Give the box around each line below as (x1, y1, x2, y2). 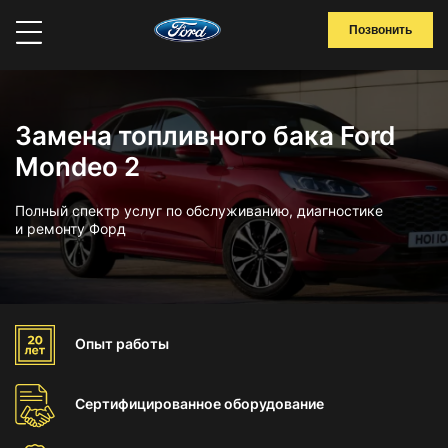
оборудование (224, 395, 324, 412)
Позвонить (349, 23, 412, 37)
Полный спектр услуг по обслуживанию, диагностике (15, 202, 383, 219)
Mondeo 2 (15, 151, 140, 182)
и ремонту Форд (15, 220, 126, 237)
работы (116, 335, 169, 352)
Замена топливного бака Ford (15, 120, 395, 151)
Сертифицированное (75, 395, 224, 412)
